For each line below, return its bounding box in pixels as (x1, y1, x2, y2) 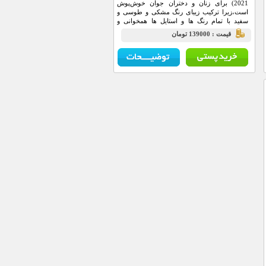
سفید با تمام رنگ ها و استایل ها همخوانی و (117, 17, 248, 24)
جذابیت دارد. (214, 26, 248, 33)
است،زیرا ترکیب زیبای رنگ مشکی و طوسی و (117, 8, 248, 15)
